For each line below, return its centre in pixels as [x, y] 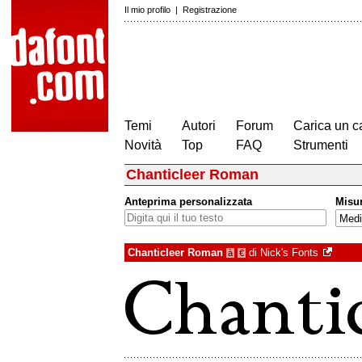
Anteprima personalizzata [188, 202]
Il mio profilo [147, 10]
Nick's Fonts [289, 253]
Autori [199, 126]
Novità [143, 145]
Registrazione [210, 10]
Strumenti [321, 145]
